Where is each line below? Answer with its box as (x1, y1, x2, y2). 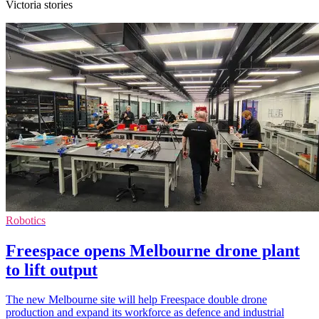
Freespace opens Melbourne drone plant (6, 241, 300, 260)
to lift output (6, 260, 98, 279)
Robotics (6, 214, 46, 226)
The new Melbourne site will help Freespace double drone (6, 293, 267, 306)
